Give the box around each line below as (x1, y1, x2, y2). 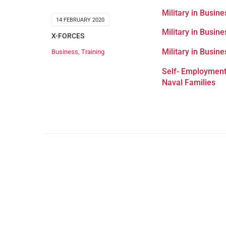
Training (81, 47, 104, 55)
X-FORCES (51, 32, 84, 40)
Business (51, 47, 78, 55)
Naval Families (162, 77, 216, 87)
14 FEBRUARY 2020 (56, 17, 105, 24)
